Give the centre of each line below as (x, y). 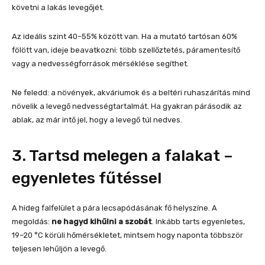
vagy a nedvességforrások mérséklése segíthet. (100, 64)
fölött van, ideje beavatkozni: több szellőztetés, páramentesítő (126, 50)
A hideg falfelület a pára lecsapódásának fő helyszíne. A (114, 208)
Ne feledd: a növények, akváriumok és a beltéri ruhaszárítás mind (131, 93)
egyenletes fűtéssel (87, 178)
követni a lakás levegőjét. (58, 8)
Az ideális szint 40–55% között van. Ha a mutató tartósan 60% (125, 37)
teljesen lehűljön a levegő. (59, 249)
